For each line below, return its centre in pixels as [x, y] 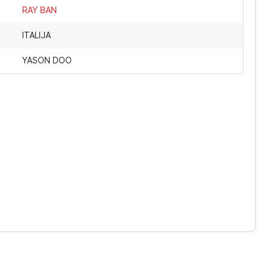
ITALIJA [37, 35]
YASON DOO [47, 60]
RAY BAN [40, 10]
